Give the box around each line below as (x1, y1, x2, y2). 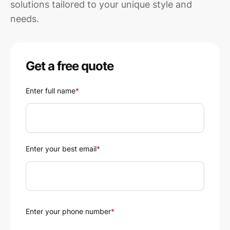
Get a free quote (26, 59, 113, 74)
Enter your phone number (26, 207, 111, 216)
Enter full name (26, 86, 75, 95)
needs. (10, 13, 39, 25)
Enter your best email (26, 144, 97, 154)
